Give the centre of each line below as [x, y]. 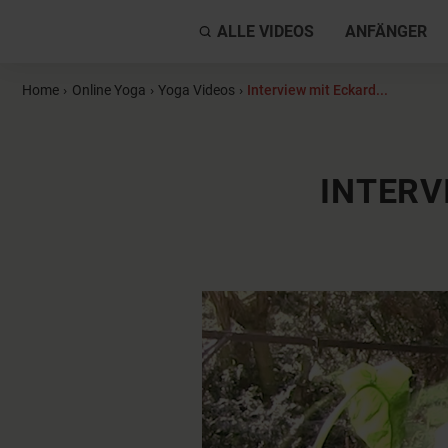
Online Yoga [108, 90]
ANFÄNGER [386, 31]
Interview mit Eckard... [318, 90]
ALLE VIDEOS [265, 31]
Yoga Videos [196, 90]
